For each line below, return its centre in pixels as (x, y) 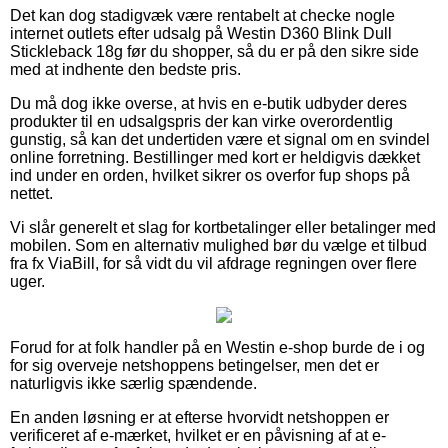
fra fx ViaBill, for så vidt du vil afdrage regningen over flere (213, 263)
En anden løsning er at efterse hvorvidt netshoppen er (199, 417)
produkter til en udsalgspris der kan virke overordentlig (201, 121)
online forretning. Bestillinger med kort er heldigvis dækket (215, 157)
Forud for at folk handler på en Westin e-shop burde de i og (217, 347)
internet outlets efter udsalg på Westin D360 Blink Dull (201, 33)
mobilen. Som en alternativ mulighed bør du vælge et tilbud (218, 245)
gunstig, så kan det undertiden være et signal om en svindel (220, 139)
